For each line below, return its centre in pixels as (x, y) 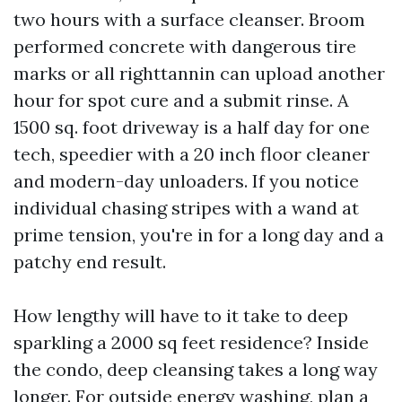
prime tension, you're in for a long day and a (199, 235)
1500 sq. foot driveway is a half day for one (192, 127)
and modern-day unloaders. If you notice (186, 181)
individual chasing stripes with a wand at (186, 208)
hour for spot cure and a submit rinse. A (181, 100)
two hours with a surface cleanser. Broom (189, 19)
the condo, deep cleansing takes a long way (196, 369)
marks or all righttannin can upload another (199, 73)
